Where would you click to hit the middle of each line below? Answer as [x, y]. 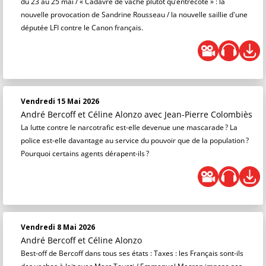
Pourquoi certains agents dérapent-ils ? [85, 153]
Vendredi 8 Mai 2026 [58, 227]
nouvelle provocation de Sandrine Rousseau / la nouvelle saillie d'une [134, 15]
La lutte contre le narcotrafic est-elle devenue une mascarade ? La [129, 127]
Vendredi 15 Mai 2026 [60, 101]
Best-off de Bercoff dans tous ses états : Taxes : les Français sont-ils [132, 253]
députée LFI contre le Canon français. [82, 28]
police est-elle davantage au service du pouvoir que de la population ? [135, 140]
